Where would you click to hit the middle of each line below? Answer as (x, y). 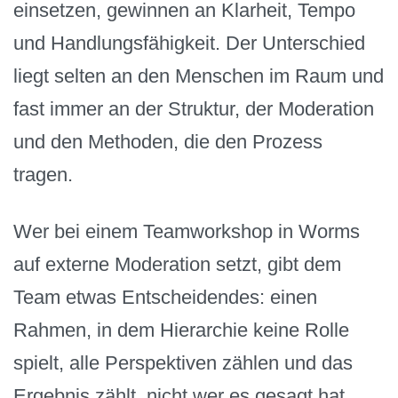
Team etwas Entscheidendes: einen (165, 298)
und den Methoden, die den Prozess (168, 141)
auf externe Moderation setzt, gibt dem (177, 265)
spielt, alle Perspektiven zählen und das (183, 363)
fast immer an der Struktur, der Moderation (194, 108)
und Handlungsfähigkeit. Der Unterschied (189, 43)
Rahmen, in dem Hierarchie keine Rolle (181, 330)
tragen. (43, 174)
